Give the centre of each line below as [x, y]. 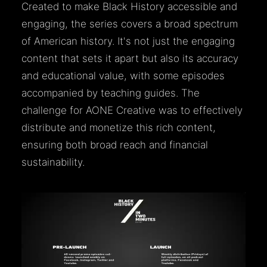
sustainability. [53, 162]
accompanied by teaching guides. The [111, 93]
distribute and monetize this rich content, [119, 128]
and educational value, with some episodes [123, 76]
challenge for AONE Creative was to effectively [132, 110]
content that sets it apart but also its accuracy [130, 58]
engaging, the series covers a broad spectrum [130, 24]
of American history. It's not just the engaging [128, 41]
